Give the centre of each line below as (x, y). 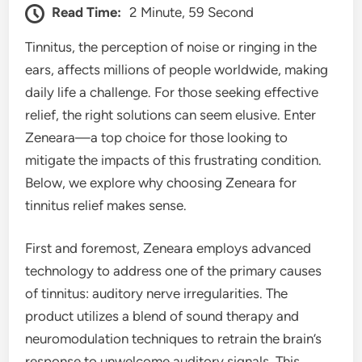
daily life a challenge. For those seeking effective (172, 92)
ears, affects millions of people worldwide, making (177, 69)
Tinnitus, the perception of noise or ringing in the (171, 46)
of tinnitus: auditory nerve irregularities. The (157, 294)
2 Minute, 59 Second (192, 12)
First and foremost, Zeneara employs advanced (168, 248)
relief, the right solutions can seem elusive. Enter (171, 114)
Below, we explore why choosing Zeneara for (161, 182)
